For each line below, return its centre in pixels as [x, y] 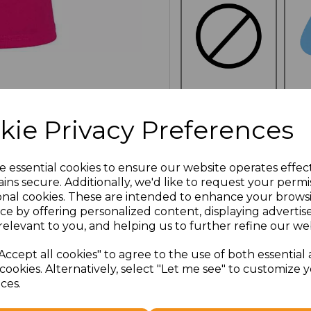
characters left [206, 287]
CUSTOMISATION [229, 118]
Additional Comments [224, 244]
